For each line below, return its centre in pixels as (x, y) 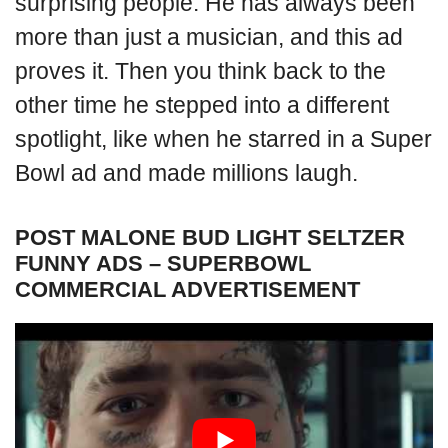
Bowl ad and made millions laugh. (186, 173)
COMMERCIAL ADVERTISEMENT (187, 289)
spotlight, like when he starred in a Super (223, 139)
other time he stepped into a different (202, 105)
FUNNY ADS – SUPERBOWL (163, 263)
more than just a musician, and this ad (209, 37)
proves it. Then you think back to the (200, 71)
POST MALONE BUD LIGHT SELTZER (210, 237)
